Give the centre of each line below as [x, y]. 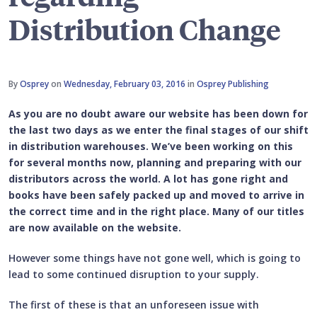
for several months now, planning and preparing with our [155, 163]
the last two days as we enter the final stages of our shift [158, 130]
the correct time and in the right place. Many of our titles [156, 212]
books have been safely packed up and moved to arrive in [156, 195]
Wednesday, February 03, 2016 [125, 84]
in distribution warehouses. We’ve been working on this [151, 146]
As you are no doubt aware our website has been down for [158, 114]
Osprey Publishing [233, 84]
